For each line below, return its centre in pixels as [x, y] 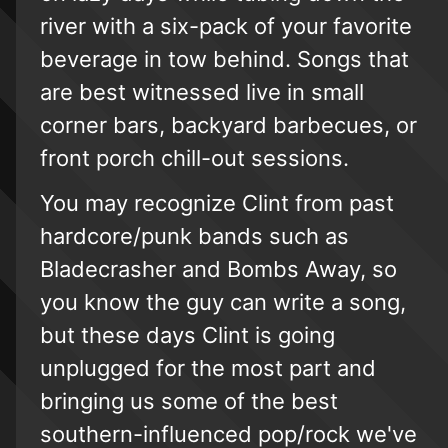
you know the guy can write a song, [223, 301]
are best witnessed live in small [202, 91]
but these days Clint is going [187, 334]
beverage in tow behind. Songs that [224, 58]
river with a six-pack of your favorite [226, 25]
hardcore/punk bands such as [194, 235]
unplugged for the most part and [208, 367]
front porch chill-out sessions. [194, 157]
